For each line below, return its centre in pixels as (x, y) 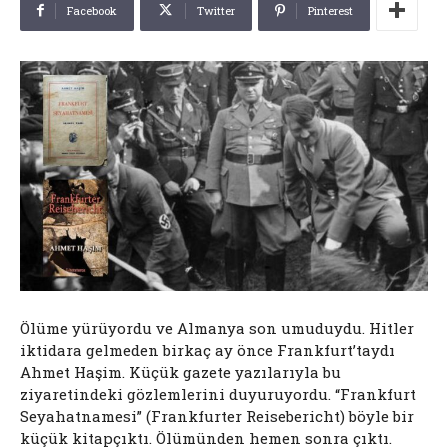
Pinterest (330, 10)
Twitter (216, 10)
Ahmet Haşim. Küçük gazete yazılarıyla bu (180, 371)
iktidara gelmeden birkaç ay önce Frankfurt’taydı (207, 349)
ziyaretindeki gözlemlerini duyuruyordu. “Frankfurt (218, 393)
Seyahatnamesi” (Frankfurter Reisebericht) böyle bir (217, 415)
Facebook (92, 10)
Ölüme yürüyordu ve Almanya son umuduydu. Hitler (217, 327)
